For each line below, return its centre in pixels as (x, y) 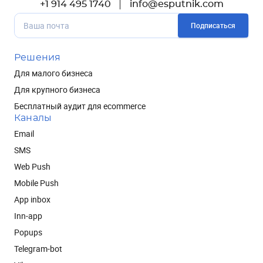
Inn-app (28, 215)
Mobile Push (36, 183)
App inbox (32, 199)
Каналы (33, 118)
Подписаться (213, 25)
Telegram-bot (38, 248)
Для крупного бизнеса (57, 89)
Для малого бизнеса (53, 73)
